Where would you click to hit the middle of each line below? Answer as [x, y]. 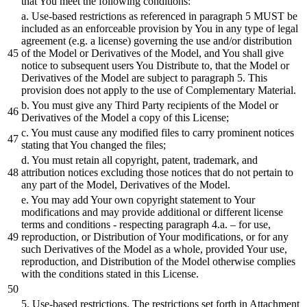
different [234, 212]
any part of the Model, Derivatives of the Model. [126, 184]
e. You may [47, 199]
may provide [129, 212]
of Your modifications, [197, 236]
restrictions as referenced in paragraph [162, 16]
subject [164, 77]
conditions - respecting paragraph [139, 224]
